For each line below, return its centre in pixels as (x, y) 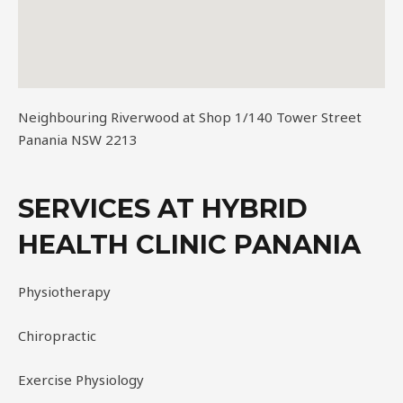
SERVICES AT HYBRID (163, 208)
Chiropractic (57, 336)
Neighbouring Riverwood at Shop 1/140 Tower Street (190, 117)
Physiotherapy (64, 291)
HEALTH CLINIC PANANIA (189, 244)
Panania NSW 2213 (78, 139)
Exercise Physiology (81, 380)
